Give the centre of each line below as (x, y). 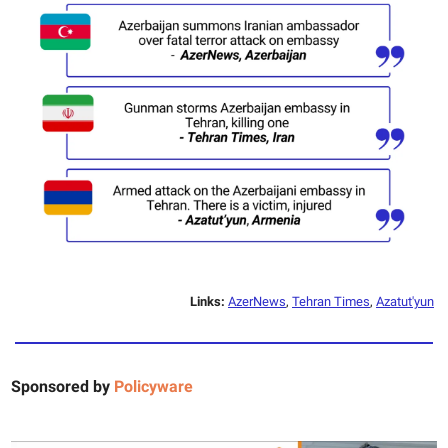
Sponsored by (60, 387)
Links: (209, 302)
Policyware (153, 387)
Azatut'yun (405, 302)
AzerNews (257, 302)
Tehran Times (331, 302)
